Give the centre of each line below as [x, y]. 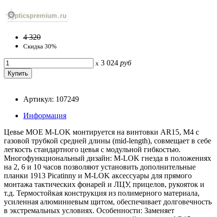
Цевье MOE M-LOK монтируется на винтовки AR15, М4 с [101, 132]
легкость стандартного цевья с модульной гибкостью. [92, 149]
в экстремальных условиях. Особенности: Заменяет [89, 210]
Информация [45, 115]
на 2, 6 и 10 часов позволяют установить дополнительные [100, 167]
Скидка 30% [40, 46]
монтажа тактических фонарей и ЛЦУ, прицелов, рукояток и [104, 184]
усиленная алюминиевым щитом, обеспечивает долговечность [108, 201]
